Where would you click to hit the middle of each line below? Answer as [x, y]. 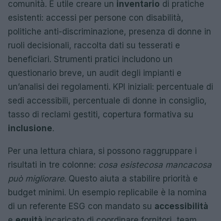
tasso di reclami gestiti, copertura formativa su [101, 114]
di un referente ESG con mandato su [81, 206]
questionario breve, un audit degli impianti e [95, 73]
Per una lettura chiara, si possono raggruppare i [102, 151]
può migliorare [36, 179]
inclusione [30, 128]
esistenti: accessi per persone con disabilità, [96, 18]
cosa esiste [121, 165]
